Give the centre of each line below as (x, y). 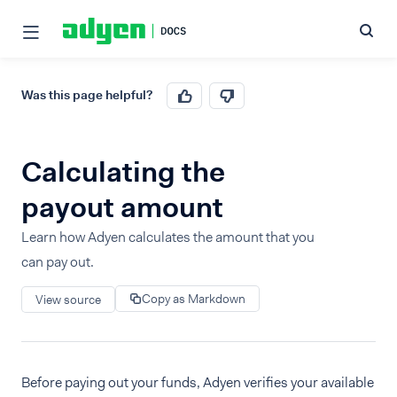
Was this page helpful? (87, 95)
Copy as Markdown (194, 299)
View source (68, 299)
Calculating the (123, 171)
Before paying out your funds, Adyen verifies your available (198, 382)
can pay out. (58, 262)
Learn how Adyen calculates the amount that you (168, 237)
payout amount (122, 207)
